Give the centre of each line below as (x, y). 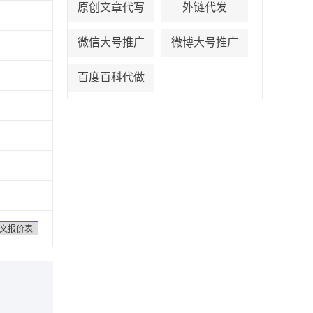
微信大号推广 (111, 42)
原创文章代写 (111, 7)
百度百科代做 (111, 77)
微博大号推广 (205, 42)
